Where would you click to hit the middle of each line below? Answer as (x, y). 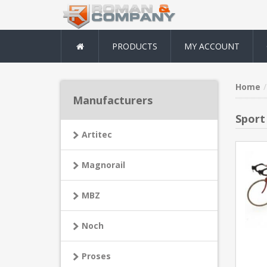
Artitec (97, 134)
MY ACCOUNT (212, 46)
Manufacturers (113, 100)
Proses (96, 256)
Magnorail (103, 165)
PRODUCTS (135, 46)
